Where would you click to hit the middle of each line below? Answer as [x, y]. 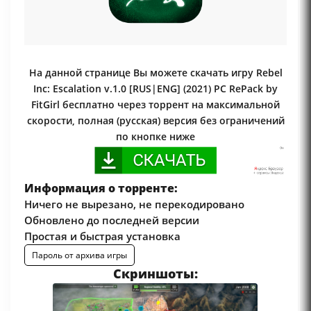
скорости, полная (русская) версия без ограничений [155, 120]
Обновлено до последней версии [112, 220]
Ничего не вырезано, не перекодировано [134, 204]
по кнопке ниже [155, 136]
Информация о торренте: [101, 188]
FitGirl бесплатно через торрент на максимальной [155, 104]
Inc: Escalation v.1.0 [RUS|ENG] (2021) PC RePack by [155, 88]
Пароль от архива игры [79, 255]
